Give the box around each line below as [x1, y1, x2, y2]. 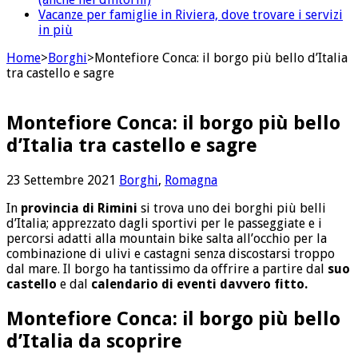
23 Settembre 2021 [6, 172, 116, 188]
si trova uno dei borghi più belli [137, 200, 326, 216]
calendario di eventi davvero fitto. [91, 276, 308, 292]
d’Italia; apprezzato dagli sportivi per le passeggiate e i [6, 215, 322, 231]
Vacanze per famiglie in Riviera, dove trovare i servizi [38, 6, 343, 22]
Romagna [165, 172, 217, 188]
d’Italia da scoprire [6, 329, 182, 352]
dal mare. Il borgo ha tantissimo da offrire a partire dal [6, 261, 328, 276]
